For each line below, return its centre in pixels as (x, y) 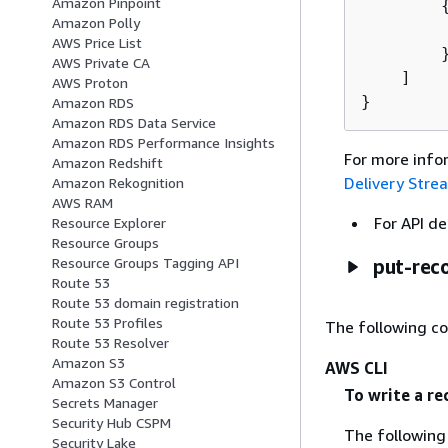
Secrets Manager (105, 403)
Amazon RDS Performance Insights (163, 143)
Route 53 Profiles (107, 323)
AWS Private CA (101, 63)
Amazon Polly (96, 23)
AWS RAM (82, 203)
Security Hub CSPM (111, 423)
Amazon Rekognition (118, 183)
